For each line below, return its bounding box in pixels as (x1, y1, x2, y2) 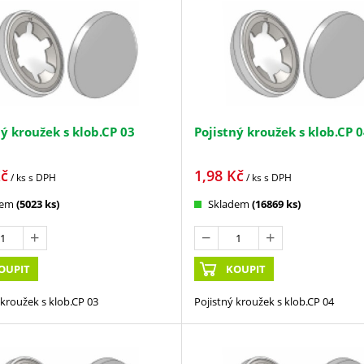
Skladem (207, 197, 249, 212)
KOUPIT (226, 262, 266, 277)
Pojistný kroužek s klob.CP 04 (193, 294, 334, 310)
